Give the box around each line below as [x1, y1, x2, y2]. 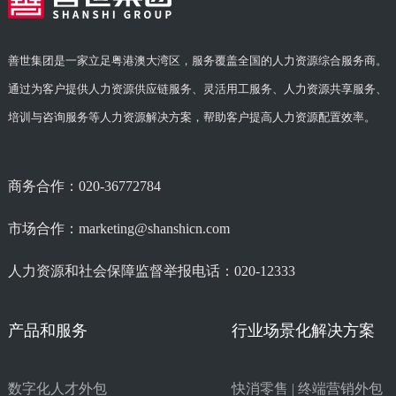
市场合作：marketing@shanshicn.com [7, 221, 230, 237]
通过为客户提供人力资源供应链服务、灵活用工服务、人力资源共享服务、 [7, 82, 387, 96]
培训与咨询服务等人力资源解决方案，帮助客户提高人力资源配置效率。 [7, 110, 376, 125]
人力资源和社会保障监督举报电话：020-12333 [7, 263, 295, 279]
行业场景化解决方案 [232, 322, 376, 340]
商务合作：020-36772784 [7, 179, 161, 194]
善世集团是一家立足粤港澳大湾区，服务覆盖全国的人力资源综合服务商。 [7, 54, 387, 68]
